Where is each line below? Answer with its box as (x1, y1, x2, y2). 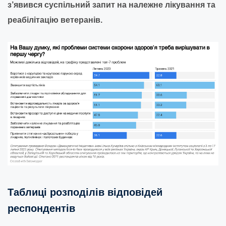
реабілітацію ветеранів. (8, 16, 102, 25)
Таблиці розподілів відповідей (8, 187, 162, 198)
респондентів (8, 203, 75, 214)
